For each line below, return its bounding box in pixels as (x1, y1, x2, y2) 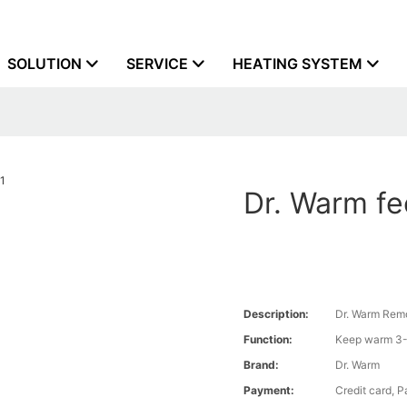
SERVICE (126, 55, 188, 73)
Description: (243, 307, 310, 322)
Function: (243, 333, 293, 347)
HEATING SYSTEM (233, 55, 362, 73)
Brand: (243, 358, 280, 372)
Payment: (243, 383, 295, 398)
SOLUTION (7, 55, 82, 73)
